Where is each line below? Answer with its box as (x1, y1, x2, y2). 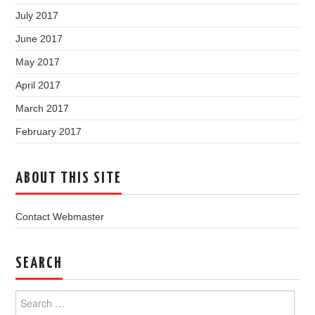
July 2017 (15, 10, 59, 21)
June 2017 (15, 33, 63, 44)
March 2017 (15, 103, 70, 114)
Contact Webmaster (15, 211, 105, 222)
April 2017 (15, 79, 61, 91)
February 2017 (15, 126, 82, 137)
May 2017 (15, 56, 60, 67)
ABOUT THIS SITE (15, 171, 122, 186)
